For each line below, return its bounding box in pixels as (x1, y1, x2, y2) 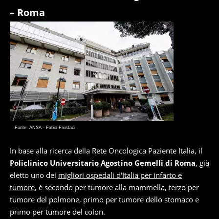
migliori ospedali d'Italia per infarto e (58, 170, 182, 180)
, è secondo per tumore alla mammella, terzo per (35, 182, 199, 192)
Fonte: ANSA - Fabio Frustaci (15, 125, 75, 130)
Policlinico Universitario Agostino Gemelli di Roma (10, 158, 196, 168)
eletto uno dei (10, 170, 58, 180)
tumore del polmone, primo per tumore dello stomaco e (10, 195, 199, 204)
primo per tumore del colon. (10, 207, 105, 217)
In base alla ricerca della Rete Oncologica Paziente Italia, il (10, 146, 202, 155)
